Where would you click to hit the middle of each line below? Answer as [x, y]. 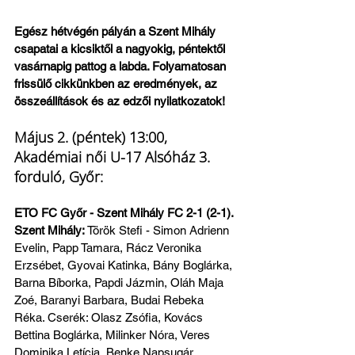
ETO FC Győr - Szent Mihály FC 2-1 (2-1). [125, 213]
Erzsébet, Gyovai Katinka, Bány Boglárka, [125, 265]
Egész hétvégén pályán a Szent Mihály [116, 32]
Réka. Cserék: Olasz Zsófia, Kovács [110, 318]
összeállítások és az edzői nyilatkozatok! [120, 101]
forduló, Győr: [59, 177]
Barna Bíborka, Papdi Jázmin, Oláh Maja [120, 283]
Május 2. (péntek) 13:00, [93, 137]
